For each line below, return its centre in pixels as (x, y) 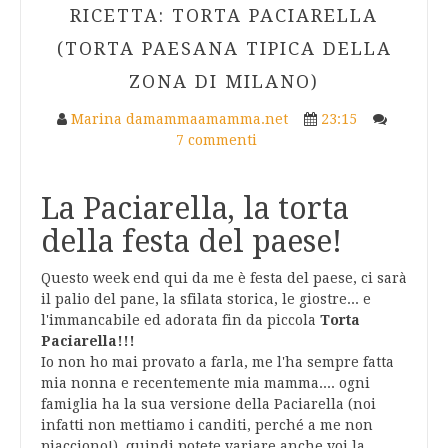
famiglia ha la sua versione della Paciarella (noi (208, 404)
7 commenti (218, 140)
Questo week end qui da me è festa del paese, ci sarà (224, 278)
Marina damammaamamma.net (179, 119)
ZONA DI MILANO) (224, 82)
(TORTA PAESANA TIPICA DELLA (224, 49)
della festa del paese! (191, 242)
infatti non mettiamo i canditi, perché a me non (207, 425)
